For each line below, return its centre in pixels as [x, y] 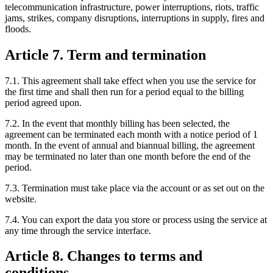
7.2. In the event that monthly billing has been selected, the [117, 123]
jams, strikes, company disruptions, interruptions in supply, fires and [135, 18]
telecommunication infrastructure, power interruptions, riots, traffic [132, 7]
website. [21, 199]
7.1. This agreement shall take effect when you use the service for [130, 80]
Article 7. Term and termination [105, 55]
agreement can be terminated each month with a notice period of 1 [131, 134]
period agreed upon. [43, 102]
